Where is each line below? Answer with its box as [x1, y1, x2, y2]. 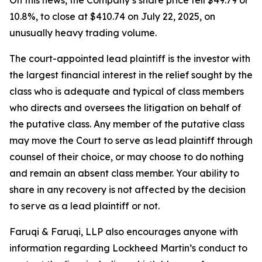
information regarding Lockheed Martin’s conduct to [9, 242, 247, 254]
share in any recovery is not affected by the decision [9, 184, 246, 196]
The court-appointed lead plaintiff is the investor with [9, 53, 250, 65]
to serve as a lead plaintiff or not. [9, 200, 160, 212]
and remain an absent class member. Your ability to [9, 167, 239, 180]
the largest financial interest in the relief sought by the [9, 69, 253, 81]
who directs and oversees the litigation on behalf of [9, 102, 241, 114]
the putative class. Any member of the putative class [9, 118, 244, 130]
